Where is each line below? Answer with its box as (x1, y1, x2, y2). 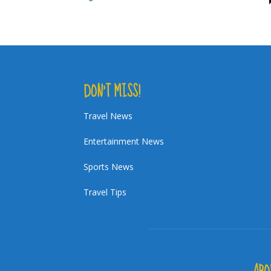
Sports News (83, 161, 134, 172)
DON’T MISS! (83, 78, 140, 105)
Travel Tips (83, 186, 126, 198)
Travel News (83, 110, 132, 122)
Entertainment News (83, 135, 164, 147)
